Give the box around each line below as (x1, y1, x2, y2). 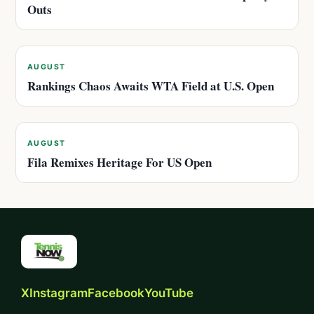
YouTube (144, 286, 193, 300)
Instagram (29, 286, 88, 300)
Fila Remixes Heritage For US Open (27, 153, 212, 171)
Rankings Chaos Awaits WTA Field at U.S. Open (27, 77, 274, 95)
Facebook (88, 286, 144, 300)
